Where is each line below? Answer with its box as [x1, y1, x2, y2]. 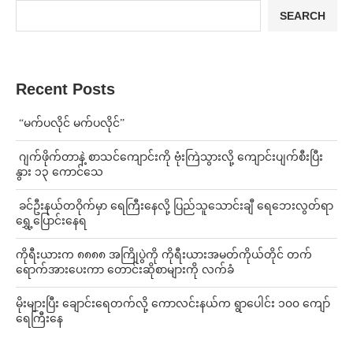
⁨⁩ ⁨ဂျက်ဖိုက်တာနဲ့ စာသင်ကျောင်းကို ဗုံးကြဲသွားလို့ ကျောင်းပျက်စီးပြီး [16, 150, 323, 163]
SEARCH [280, 9, 325, 22]
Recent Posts [16, 80, 115, 98]
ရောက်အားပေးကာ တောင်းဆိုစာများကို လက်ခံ [16, 263, 234, 276]
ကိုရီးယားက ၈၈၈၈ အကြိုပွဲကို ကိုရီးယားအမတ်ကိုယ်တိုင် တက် [16, 248, 312, 261]
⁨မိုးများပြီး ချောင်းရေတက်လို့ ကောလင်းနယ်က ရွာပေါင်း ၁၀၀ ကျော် [16, 297, 330, 310]
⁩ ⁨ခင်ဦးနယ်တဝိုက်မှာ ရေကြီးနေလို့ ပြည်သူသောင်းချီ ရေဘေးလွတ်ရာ [16, 199, 333, 212]
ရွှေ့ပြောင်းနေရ [16, 214, 87, 227]
